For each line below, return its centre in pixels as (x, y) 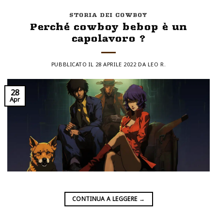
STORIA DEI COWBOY (108, 15)
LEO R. (157, 64)
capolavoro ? (108, 39)
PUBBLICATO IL (73, 64)
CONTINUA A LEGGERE (105, 199)
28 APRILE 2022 (116, 64)
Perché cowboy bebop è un (108, 27)
